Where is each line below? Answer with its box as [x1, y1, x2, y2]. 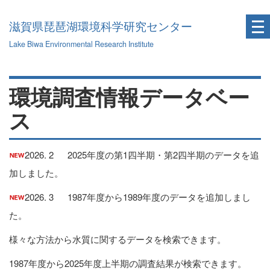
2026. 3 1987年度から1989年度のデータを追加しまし [25, 190, 251, 203]
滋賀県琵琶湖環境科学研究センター [9, 20, 192, 33]
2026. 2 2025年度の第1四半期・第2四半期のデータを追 [25, 148, 259, 161]
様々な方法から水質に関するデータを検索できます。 [9, 233, 226, 245]
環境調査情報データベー [9, 81, 250, 112]
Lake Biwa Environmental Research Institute [9, 39, 154, 49]
